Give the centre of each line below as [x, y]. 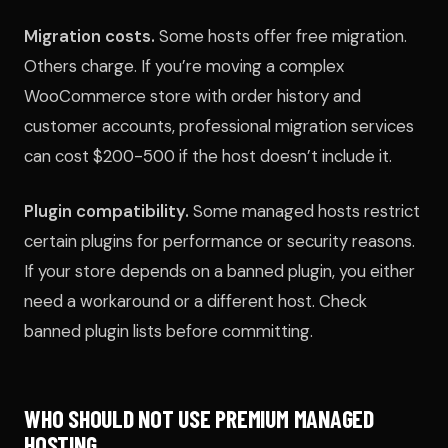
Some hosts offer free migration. [281, 35]
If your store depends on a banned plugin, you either [219, 270]
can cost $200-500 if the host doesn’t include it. [208, 155]
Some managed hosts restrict [304, 210]
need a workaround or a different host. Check [195, 300]
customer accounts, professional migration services [219, 125]
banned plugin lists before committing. [168, 330]
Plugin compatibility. [106, 210]
